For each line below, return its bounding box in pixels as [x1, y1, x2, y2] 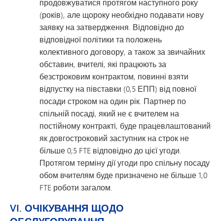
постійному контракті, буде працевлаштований [39, 120, 211, 131]
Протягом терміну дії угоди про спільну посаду [39, 157, 210, 168]
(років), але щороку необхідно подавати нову [39, 9, 204, 20]
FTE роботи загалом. [39, 182, 112, 193]
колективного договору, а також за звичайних [39, 46, 205, 57]
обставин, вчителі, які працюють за [39, 58, 166, 70]
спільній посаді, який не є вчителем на [39, 108, 179, 119]
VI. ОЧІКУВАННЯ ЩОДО [10, 201, 124, 215]
